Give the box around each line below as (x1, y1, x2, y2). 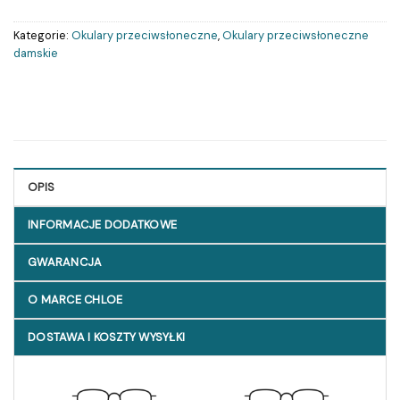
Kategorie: (13, 27, 71, 43)
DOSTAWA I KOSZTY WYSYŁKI (28, 329, 186, 346)
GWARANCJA (28, 254, 103, 271)
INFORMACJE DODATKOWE (28, 217, 178, 233)
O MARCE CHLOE (28, 292, 123, 308)
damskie (13, 45, 58, 61)
